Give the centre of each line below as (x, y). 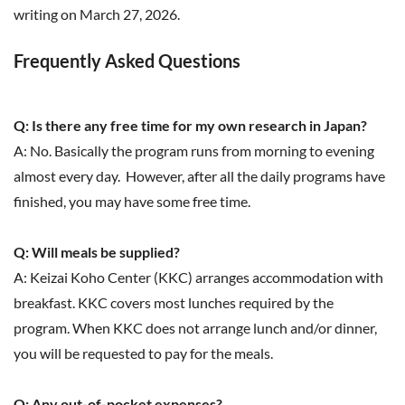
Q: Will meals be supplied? (97, 252)
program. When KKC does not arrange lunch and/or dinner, (195, 328)
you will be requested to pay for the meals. (146, 353)
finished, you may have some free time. (132, 201)
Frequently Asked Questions (127, 61)
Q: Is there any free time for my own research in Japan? (190, 125)
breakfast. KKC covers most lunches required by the (174, 302)
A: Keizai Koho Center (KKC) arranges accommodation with (198, 277)
